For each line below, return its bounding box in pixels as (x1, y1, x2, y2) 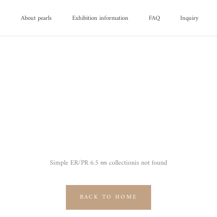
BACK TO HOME (79, 192, 138, 202)
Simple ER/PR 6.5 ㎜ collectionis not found (50, 157, 167, 169)
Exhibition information (72, 13, 128, 24)
